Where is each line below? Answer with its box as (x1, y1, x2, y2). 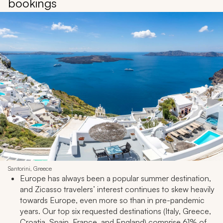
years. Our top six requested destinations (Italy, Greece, (20, 206, 211, 216)
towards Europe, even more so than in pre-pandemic (20, 195, 205, 205)
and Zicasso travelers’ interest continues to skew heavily (20, 184, 215, 194)
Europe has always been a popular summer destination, (20, 173, 211, 183)
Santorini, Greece (8, 164, 52, 172)
